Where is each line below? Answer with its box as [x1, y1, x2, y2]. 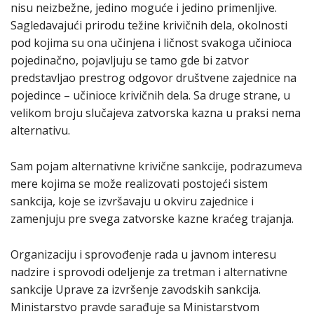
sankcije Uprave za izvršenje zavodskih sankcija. [11, 281, 261, 297]
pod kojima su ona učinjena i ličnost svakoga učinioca [11, 34, 292, 50]
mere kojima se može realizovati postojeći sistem [11, 175, 268, 191]
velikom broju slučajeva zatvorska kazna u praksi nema [11, 104, 301, 121]
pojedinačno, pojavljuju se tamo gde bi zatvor [11, 52, 249, 68]
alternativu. [11, 122, 70, 138]
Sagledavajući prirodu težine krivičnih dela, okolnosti [11, 17, 287, 33]
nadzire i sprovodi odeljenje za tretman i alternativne [11, 264, 287, 280]
